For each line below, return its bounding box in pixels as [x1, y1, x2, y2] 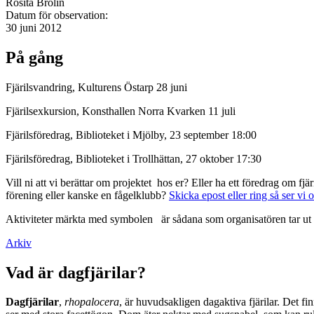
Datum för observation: [6, 8, 111, 21]
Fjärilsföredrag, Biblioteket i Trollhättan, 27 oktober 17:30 [6, 152, 261, 165]
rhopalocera [64, 296, 119, 308]
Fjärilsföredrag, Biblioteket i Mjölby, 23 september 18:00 [6, 128, 257, 141]
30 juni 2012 [6, 21, 62, 34]
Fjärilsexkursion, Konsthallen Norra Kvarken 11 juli [6, 104, 238, 117]
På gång [6, 48, 63, 67]
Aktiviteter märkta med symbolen [6, 212, 156, 225]
